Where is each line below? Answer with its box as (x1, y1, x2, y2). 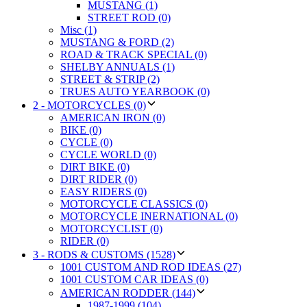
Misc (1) (60, 23, 97, 36)
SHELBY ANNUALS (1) (60, 60, 175, 73)
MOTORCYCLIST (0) (60, 222, 162, 234)
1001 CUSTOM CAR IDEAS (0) (60, 273, 208, 285)
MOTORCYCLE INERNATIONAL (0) (60, 210, 238, 222)
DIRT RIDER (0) (60, 173, 137, 185)
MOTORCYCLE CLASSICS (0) (60, 197, 208, 210)
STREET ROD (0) (88, 11, 171, 23)
